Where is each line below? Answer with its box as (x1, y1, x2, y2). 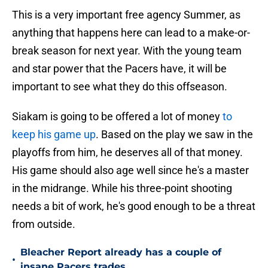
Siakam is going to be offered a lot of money (12, 110, 223, 123)
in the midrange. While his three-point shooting (12, 182, 232, 195)
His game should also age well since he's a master (12, 164, 249, 177)
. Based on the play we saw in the (96, 128, 253, 141)
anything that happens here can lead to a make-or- (12, 26, 250, 39)
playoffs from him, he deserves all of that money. (12, 146, 243, 159)
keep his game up (12, 128, 96, 141)
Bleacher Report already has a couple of (20, 246, 221, 258)
